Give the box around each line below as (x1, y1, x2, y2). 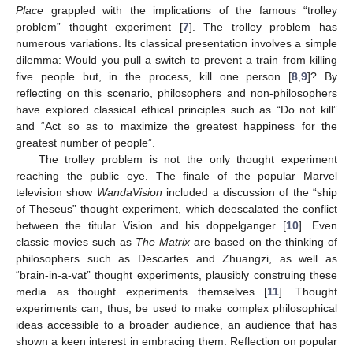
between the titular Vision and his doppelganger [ (16, 218, 287, 232)
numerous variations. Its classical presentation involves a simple (16, 36, 337, 50)
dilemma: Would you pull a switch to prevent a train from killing (16, 53, 337, 66)
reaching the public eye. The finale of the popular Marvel (16, 169, 337, 182)
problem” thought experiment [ (16, 20, 183, 33)
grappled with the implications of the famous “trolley (43, 3, 337, 17)
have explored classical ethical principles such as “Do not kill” (16, 102, 337, 116)
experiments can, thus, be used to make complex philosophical (16, 301, 337, 314)
